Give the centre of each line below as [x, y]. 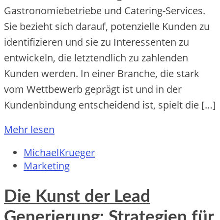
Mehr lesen [29, 130]
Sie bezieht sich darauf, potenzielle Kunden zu [107, 27]
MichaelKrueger [59, 153]
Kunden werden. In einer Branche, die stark [102, 74]
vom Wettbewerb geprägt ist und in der [93, 89]
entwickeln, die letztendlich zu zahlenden [96, 58]
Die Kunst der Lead [77, 197]
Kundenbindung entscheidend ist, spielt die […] [110, 105]
